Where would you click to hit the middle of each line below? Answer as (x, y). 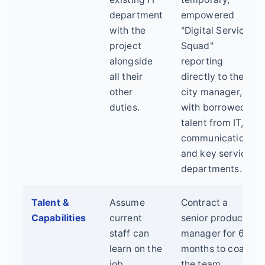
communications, (219, 138)
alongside (131, 62)
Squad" (197, 46)
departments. (211, 169)
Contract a (204, 203)
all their (126, 77)
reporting (202, 62)
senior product (214, 218)
